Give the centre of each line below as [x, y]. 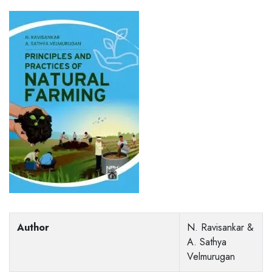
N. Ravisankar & [220, 228]
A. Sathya [207, 242]
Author [33, 228]
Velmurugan [211, 257]
